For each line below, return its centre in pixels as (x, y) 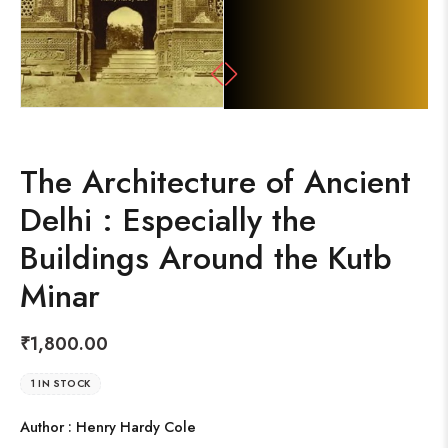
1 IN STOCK (60, 383)
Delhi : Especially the (168, 219)
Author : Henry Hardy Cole (108, 426)
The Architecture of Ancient (215, 181)
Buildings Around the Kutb (206, 257)
